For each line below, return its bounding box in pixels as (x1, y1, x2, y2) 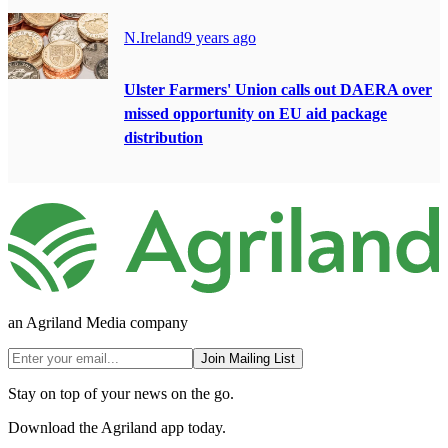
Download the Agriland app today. (8, 418, 226, 436)
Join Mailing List (201, 350, 295, 366)
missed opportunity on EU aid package (124, 104, 387, 122)
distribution (124, 128, 203, 146)
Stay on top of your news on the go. (8, 384, 234, 402)
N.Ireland (124, 28, 184, 46)
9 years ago (184, 28, 256, 46)
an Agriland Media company (8, 313, 188, 331)
